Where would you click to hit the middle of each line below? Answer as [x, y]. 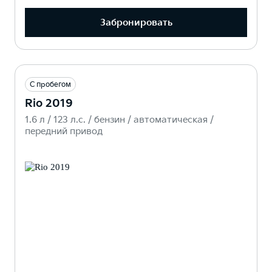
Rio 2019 [49, 104]
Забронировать [136, 22]
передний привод [64, 132]
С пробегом [50, 85]
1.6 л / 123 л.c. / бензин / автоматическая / [119, 120]
